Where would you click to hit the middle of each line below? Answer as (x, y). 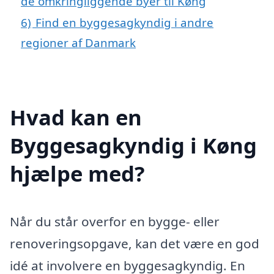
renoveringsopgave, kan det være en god (135, 243)
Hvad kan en (76, 117)
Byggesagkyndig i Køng (133, 145)
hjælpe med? (77, 173)
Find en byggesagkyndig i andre (124, 22)
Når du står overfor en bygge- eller (115, 221)
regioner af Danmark (78, 42)
